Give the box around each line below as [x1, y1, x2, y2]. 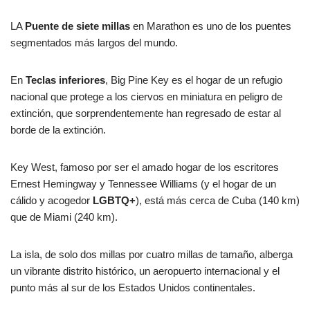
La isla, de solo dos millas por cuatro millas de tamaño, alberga [10, 248, 293, 260]
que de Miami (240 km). [10, 210, 120, 223]
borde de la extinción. [10, 123, 106, 136]
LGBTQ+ [93, 194, 136, 206]
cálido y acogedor [10, 194, 93, 206]
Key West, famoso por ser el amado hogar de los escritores [10, 161, 279, 173]
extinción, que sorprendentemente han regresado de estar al [10, 107, 281, 119]
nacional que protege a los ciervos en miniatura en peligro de [10, 90, 282, 102]
